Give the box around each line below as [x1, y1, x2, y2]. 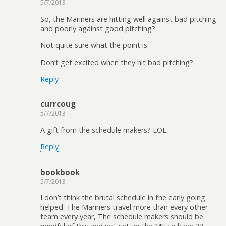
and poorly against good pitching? [40, 23, 155, 33]
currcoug [40, 99, 76, 109]
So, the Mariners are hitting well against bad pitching [40, 14, 216, 24]
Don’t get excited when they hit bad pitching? [40, 57, 193, 67]
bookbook [40, 166, 80, 177]
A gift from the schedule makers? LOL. [40, 125, 168, 135]
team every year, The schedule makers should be [40, 211, 203, 221]
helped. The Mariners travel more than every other [40, 202, 208, 212]
